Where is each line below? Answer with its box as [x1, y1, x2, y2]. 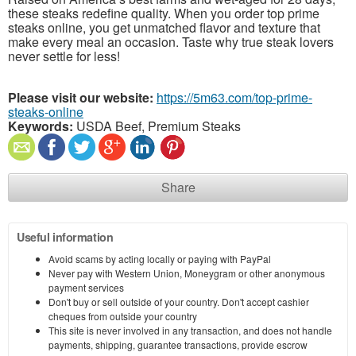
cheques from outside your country [48, 309, 197, 323]
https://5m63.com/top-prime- [157, 88, 312, 107]
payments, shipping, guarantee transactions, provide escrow [48, 338, 308, 352]
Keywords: [8, 117, 73, 136]
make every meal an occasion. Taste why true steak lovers [8, 33, 334, 52]
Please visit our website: [8, 88, 153, 107]
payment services [48, 281, 124, 295]
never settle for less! [8, 47, 120, 66]
